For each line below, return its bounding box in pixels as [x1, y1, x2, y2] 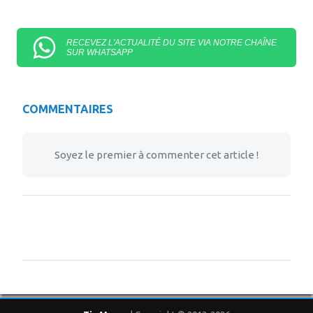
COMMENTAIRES [22, 103, 113, 115]
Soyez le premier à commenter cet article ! [54, 149, 259, 161]
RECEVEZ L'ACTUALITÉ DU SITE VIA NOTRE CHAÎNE [66, 38, 277, 48]
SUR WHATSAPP [66, 48, 133, 57]
